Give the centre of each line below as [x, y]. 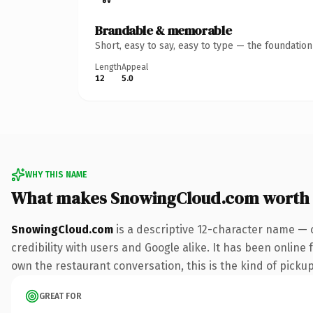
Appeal [135, 67]
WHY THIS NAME [56, 174]
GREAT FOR [60, 296]
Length [108, 67]
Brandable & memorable [163, 30]
